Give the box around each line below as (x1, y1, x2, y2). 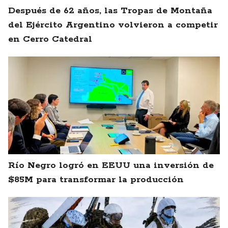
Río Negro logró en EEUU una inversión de (8, 160, 214, 172)
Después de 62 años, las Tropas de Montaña (8, 5, 212, 17)
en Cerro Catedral (8, 34, 92, 45)
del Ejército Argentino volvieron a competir (8, 19, 218, 31)
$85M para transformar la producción (8, 174, 184, 186)
